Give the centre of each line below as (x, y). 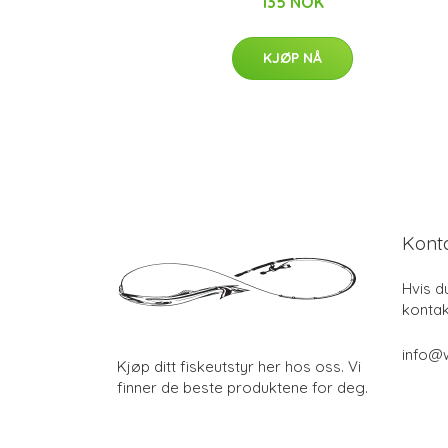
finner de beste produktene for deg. (242, 387)
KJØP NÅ (292, 58)
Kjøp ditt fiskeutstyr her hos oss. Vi (239, 366)
